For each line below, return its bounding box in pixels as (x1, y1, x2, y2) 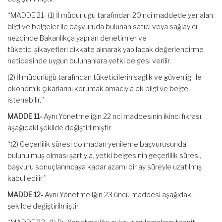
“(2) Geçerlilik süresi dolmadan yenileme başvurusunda (7, 140, 186, 148)
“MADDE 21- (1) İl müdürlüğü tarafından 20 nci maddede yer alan (7, 11, 213, 19)
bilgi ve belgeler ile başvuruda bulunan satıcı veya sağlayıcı (7, 22, 197, 31)
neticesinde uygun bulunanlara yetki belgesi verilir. (7, 56, 171, 65)
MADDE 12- (7, 190, 45, 199)
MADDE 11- (7, 112, 44, 120)
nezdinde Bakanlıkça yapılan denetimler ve (7, 34, 147, 42)
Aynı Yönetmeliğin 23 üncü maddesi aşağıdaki (45, 190, 193, 199)
